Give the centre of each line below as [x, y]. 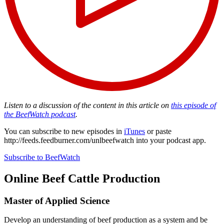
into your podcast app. [170, 140]
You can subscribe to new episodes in [64, 131]
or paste [158, 131]
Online [21, 178]
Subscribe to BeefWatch [42, 157]
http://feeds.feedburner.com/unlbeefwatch [69, 140]
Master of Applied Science [57, 200]
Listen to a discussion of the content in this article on [87, 105]
